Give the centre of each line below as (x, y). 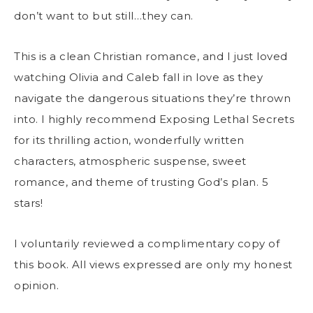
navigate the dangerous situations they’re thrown (152, 98)
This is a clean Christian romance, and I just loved (151, 56)
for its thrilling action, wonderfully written (129, 140)
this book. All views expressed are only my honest (153, 264)
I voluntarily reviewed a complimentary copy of (147, 243)
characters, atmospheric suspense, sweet (130, 161)
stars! (30, 203)
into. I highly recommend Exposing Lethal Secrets (154, 119)
